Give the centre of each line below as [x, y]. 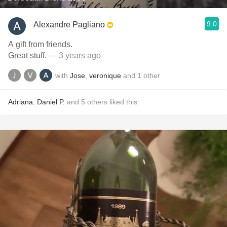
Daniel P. [51, 102]
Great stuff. [27, 55]
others [97, 102]
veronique [105, 75]
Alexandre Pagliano [69, 24]
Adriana [21, 102]
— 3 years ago [74, 55]
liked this [122, 102]
